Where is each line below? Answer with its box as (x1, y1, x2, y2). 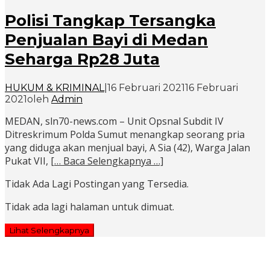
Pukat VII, (5, 154, 51, 168)
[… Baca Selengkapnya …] (51, 154, 163, 168)
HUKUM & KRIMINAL (5, 82, 104, 94)
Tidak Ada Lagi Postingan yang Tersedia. (5, 177, 189, 191)
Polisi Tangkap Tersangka (5, 11, 216, 31)
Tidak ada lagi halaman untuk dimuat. (5, 200, 174, 214)
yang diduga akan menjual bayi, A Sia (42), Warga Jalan (5, 141, 250, 155)
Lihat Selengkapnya (10, 225, 89, 236)
